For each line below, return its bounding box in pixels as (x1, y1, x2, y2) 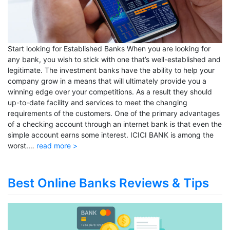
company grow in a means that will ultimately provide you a (8, 76, 206, 85)
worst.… (8, 141, 36, 150)
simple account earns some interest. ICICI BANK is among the (8, 130, 214, 139)
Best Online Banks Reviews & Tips (8, 176, 209, 190)
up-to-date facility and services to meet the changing (8, 98, 187, 107)
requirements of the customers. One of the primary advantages (8, 109, 220, 118)
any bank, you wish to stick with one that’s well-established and (8, 55, 221, 64)
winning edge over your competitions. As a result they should (8, 87, 212, 96)
